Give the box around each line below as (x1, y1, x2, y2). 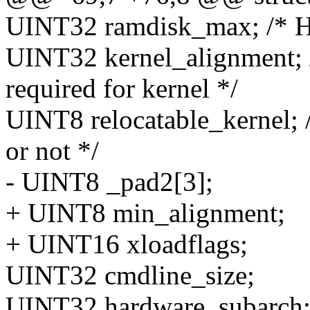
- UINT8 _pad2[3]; (6, 167, 213, 197)
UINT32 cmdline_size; (6, 260, 255, 291)
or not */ (6, 136, 99, 166)
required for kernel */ (6, 73, 238, 104)
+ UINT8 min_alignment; (6, 198, 285, 228)
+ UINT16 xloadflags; (6, 229, 248, 259)
